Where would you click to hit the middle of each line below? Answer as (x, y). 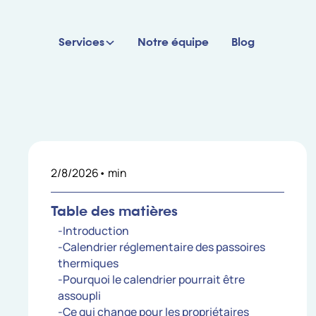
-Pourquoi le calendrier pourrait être (151, 280)
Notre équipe (174, 43)
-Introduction (93, 231)
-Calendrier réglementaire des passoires (161, 247)
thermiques (88, 263)
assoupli (79, 296)
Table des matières (114, 212)
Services (81, 43)
